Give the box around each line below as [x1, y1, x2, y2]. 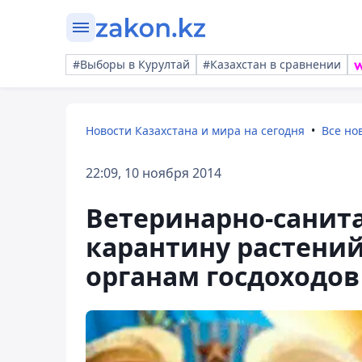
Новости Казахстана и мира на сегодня [86, 123, 305, 138]
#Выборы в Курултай [73, 57, 190, 72]
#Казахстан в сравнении [203, 57, 341, 72]
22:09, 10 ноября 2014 [86, 164, 221, 182]
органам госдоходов [86, 259, 360, 293]
